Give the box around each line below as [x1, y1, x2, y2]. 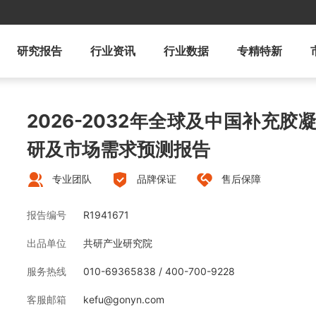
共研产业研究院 [83, 237, 152, 250]
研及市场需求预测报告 [27, 138, 210, 160]
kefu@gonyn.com [83, 293, 164, 306]
